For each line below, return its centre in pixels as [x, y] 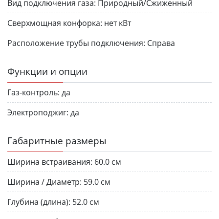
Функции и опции [47, 71]
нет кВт [118, 23]
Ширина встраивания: [50, 162]
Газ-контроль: [33, 92]
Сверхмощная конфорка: [55, 23]
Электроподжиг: [38, 112]
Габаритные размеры [57, 140]
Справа [161, 43]
